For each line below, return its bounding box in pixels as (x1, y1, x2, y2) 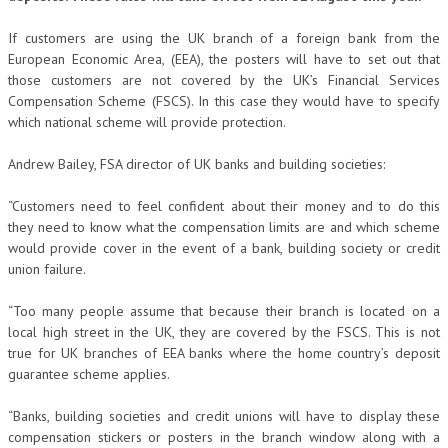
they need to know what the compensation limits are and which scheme (8, 218, 440, 236)
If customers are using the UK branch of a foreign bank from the (8, 29, 440, 47)
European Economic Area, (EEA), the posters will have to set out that (8, 50, 440, 68)
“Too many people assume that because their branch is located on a (8, 302, 440, 320)
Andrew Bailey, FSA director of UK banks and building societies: (8, 155, 385, 173)
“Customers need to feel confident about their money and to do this (8, 197, 440, 215)
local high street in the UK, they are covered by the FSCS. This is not (8, 323, 440, 341)
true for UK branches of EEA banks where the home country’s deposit (8, 344, 440, 362)
